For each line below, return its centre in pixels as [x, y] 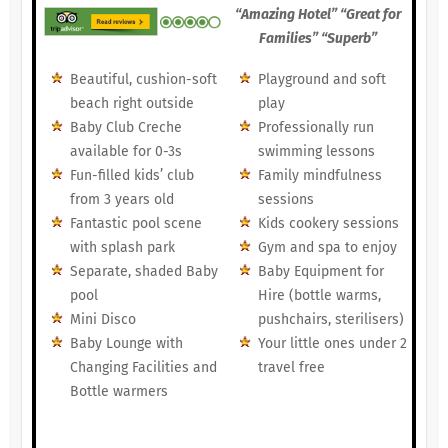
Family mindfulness [319, 176]
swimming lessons [316, 152]
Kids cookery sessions [328, 224]
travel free [291, 368]
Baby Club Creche [125, 128]
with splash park [122, 248]
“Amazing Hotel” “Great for [317, 15]
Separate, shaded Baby [143, 272]
